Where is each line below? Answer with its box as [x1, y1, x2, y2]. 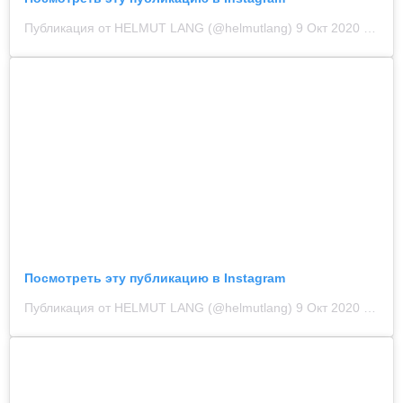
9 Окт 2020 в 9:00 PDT [296, 20, 363, 35]
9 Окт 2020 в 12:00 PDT [296, 300, 363, 315]
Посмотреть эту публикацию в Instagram [24, 270, 285, 285]
